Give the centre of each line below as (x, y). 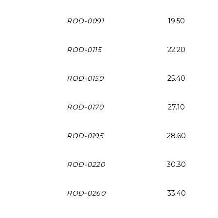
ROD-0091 (85, 21)
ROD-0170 (85, 107)
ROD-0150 (85, 78)
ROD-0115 (84, 49)
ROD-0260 (86, 193)
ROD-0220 (86, 164)
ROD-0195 (85, 136)
